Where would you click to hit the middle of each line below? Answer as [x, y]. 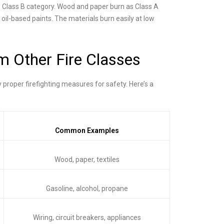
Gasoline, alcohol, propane [87, 188]
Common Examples [87, 130]
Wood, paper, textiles [87, 159]
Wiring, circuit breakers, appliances [87, 217]
